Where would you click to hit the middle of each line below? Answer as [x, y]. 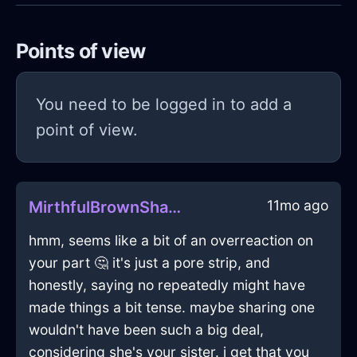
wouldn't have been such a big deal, [146, 330]
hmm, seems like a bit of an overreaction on [171, 241]
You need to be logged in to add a [164, 105]
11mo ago [298, 206]
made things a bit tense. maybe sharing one [172, 308]
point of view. [87, 130]
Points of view [81, 51]
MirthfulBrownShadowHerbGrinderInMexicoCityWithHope [175, 208]
